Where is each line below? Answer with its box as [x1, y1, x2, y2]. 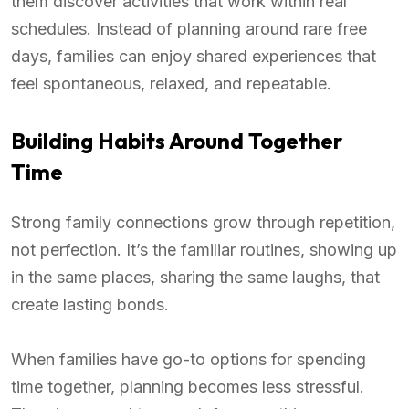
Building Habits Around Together [11, 127, 342, 155]
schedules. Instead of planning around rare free [11, 19, 367, 39]
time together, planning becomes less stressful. [11, 377, 364, 397]
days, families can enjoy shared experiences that [11, 47, 376, 67]
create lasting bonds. [11, 295, 169, 315]
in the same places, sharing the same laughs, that [11, 267, 380, 288]
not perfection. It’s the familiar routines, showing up [11, 240, 397, 260]
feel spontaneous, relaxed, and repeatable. [11, 74, 331, 94]
